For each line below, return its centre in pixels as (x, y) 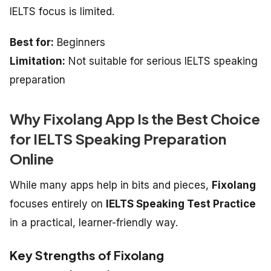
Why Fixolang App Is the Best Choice (135, 119)
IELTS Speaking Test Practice (181, 204)
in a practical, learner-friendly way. (94, 223)
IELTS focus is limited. (62, 12)
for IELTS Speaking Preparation (118, 139)
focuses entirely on (58, 204)
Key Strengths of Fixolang (87, 255)
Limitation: (38, 61)
